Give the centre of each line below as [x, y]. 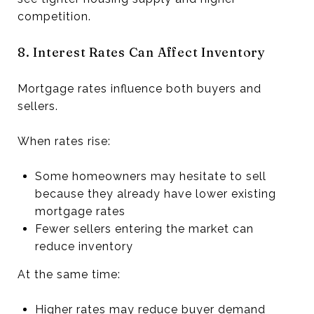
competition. [54, 16]
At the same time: [69, 274]
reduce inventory [84, 246]
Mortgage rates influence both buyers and [139, 88]
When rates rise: [64, 141]
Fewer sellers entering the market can [144, 228]
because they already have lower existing [155, 193]
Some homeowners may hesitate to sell [150, 176]
